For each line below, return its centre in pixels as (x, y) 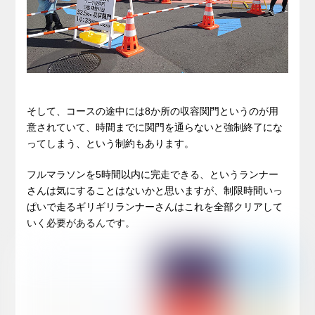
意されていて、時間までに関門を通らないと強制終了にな (155, 127)
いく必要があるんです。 (81, 223)
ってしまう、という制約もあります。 (111, 143)
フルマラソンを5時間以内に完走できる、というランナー (153, 174)
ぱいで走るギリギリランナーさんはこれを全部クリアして (155, 206)
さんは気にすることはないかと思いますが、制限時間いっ (155, 190)
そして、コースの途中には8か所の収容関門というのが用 (153, 111)
